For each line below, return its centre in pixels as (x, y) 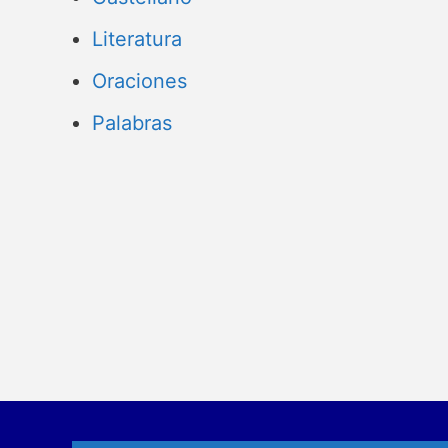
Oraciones (139, 81)
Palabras (132, 123)
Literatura (137, 39)
